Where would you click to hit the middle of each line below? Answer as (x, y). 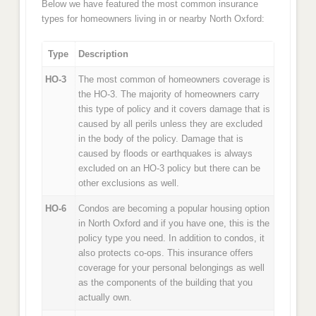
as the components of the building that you (166, 283)
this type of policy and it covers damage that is (175, 109)
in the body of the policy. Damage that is (161, 139)
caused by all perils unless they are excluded (171, 124)
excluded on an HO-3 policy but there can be (170, 169)
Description (104, 54)
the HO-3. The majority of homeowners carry (169, 95)
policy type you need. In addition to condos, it (172, 238)
